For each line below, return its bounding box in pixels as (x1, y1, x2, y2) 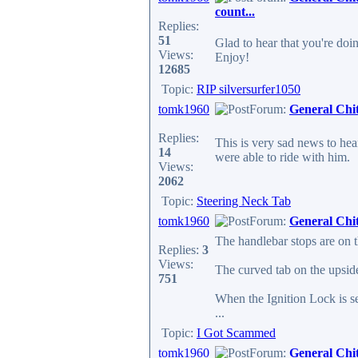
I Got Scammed (197, 326, 276, 340)
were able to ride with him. (215, 150, 350, 164)
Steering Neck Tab (197, 194, 291, 208)
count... (215, 5, 255, 18)
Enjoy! (215, 50, 249, 64)
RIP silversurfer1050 (197, 82, 300, 96)
